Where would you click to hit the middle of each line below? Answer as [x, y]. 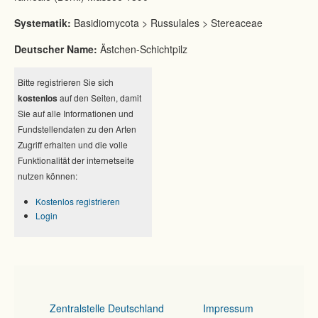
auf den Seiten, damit [99, 97]
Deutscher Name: [56, 49]
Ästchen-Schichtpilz [142, 49]
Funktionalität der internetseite [76, 160]
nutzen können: [48, 175]
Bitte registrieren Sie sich [66, 82]
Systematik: [43, 22]
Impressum [228, 308]
